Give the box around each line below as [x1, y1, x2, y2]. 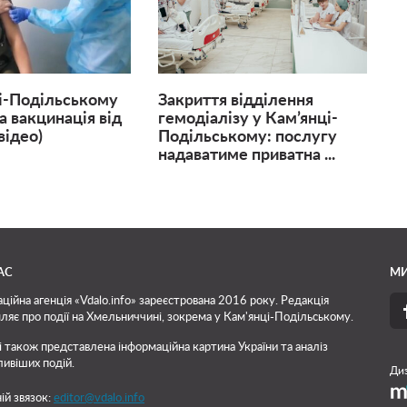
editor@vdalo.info [54, 392, 144, 404]
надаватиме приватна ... [157, 147, 335, 164]
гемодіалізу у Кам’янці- [157, 111, 338, 128]
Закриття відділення [157, 93, 313, 110]
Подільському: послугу [157, 129, 337, 146]
